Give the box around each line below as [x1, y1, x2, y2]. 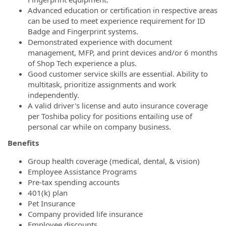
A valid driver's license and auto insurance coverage [28, 100, 208, 110]
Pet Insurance [28, 198, 75, 208]
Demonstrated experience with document [28, 37, 172, 47]
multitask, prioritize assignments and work [28, 79, 176, 89]
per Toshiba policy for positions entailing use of [28, 111, 192, 121]
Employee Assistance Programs [28, 166, 137, 177]
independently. [28, 90, 79, 100]
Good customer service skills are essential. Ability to [28, 69, 208, 79]
